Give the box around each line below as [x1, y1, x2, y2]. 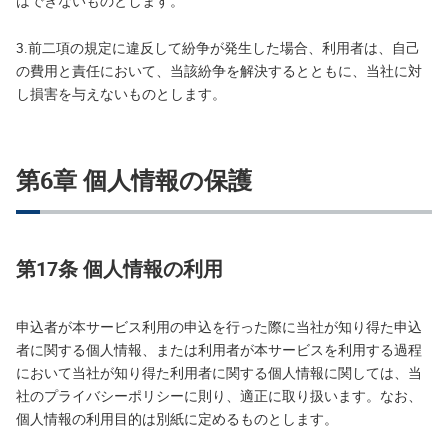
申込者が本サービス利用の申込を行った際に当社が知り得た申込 [16, 318, 422, 336]
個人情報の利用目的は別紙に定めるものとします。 [16, 410, 338, 428]
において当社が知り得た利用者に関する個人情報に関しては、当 [16, 364, 422, 382]
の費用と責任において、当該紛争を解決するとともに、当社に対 [16, 62, 422, 80]
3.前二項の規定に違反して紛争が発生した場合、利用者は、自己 [16, 39, 420, 57]
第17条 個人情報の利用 [16, 255, 223, 282]
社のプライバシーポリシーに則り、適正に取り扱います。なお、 [16, 387, 422, 405]
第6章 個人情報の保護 [16, 164, 252, 196]
